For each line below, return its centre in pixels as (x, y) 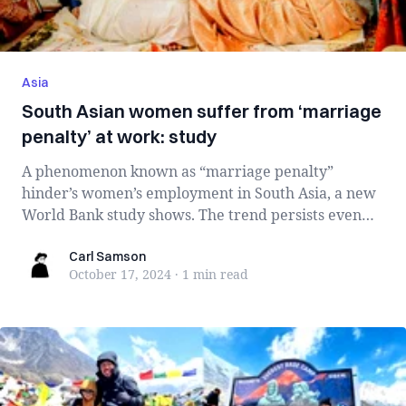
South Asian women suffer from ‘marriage (202, 111)
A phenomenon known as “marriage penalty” (178, 171)
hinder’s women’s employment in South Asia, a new (199, 193)
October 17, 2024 (120, 274)
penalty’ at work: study (119, 136)
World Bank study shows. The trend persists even (192, 215)
